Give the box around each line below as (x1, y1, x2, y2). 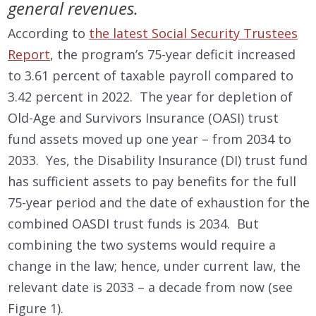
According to (8, 24, 89, 42)
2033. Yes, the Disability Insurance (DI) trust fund (8, 151, 308, 169)
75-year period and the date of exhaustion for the (8, 193, 310, 211)
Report (8, 45, 50, 63)
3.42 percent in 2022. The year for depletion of (8, 87, 293, 105)
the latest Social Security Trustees (89, 24, 298, 42)
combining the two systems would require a (8, 236, 276, 253)
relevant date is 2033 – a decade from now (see (8, 278, 293, 296)
